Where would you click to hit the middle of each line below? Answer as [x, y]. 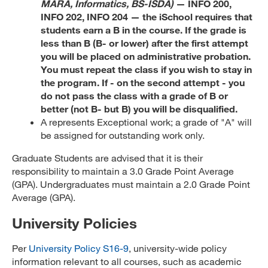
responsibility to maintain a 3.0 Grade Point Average [123, 171]
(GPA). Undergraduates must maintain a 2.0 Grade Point [131, 184]
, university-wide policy [178, 248]
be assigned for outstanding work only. [123, 135]
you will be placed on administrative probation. [146, 56]
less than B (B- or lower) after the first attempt [144, 43]
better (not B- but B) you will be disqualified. [139, 109]
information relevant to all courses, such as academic [127, 261]
